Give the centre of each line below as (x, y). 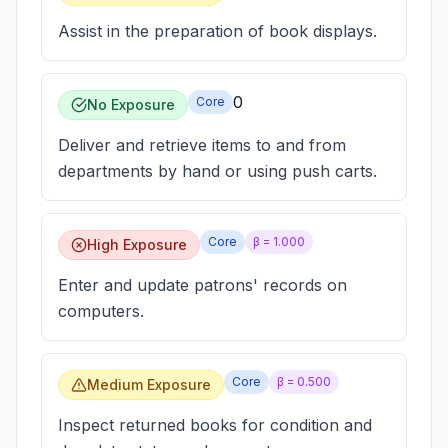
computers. (101, 311)
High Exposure (137, 244)
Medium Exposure (149, 384)
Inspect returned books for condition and (215, 425)
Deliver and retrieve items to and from (202, 145)
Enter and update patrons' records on (202, 285)
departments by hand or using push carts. (217, 171)
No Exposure (131, 104)
